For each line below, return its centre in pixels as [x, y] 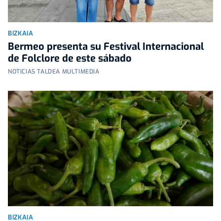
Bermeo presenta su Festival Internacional [106, 46]
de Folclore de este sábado [70, 58]
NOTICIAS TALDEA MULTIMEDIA [54, 71]
